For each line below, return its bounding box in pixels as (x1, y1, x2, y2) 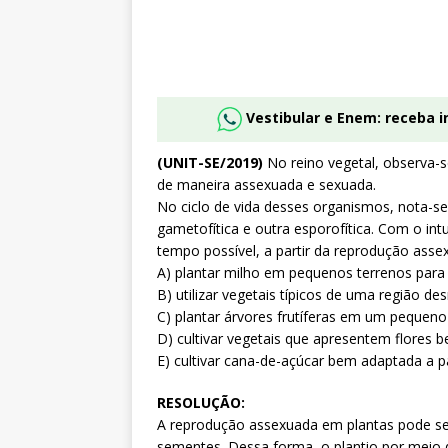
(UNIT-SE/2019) (157, 153, 263, 173)
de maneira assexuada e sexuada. (157, 175, 376, 195)
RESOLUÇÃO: (157, 393, 245, 413)
